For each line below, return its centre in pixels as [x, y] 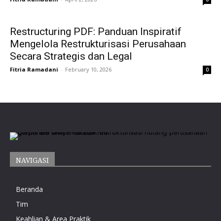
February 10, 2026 [88, 69]
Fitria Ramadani [34, 69]
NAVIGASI [32, 160]
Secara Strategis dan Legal [71, 56]
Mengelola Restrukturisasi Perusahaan [98, 44]
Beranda [29, 189]
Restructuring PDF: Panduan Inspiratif [96, 31]
